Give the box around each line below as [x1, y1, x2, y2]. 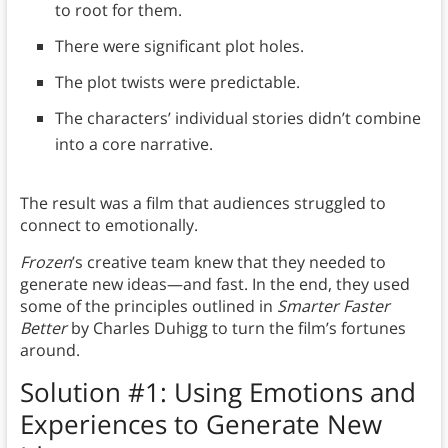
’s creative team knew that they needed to [71, 251, 386, 274]
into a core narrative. [54, 133, 217, 156]
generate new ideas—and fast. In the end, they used [19, 273, 410, 296]
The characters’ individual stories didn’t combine [54, 107, 421, 130]
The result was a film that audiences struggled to [19, 192, 386, 215]
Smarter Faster [276, 295, 390, 318]
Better [19, 317, 67, 340]
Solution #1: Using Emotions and [19, 374, 416, 411]
